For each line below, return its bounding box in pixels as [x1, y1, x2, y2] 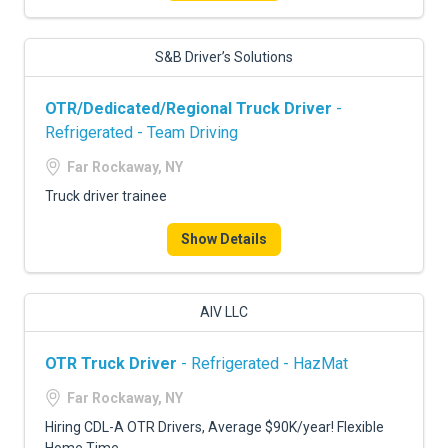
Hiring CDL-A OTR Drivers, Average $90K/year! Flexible [45, 419, 384, 435]
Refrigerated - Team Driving [45, 123, 238, 142]
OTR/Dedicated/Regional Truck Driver [45, 99, 332, 118]
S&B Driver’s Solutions [155, 49, 293, 65]
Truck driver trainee [45, 188, 167, 204]
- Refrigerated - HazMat [177, 354, 348, 373]
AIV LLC [200, 304, 248, 320]
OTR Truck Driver [45, 354, 177, 373]
